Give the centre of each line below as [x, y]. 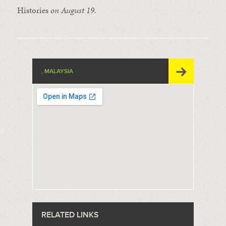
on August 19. [72, 10]
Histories [33, 10]
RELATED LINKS [70, 215]
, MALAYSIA [57, 72]
